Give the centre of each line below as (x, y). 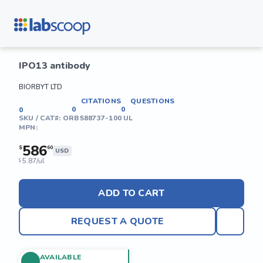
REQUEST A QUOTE (117, 221)
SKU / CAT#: (41, 118)
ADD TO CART (131, 193)
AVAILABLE (61, 257)
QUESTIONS (153, 101)
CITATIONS (101, 101)
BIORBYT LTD (41, 87)
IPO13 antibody (55, 66)
